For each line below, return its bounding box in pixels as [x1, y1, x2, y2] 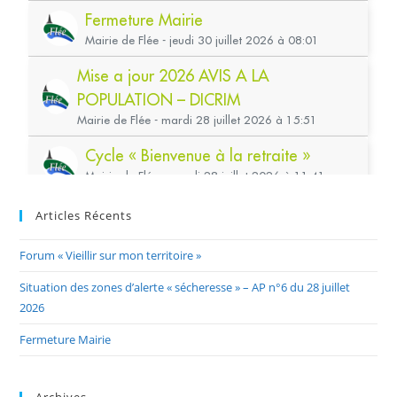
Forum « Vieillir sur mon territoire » [19, 246, 202, 263]
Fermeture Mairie [19, 331, 112, 347]
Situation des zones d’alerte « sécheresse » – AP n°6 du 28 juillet [19, 278, 351, 295]
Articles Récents [35, 206, 133, 223]
